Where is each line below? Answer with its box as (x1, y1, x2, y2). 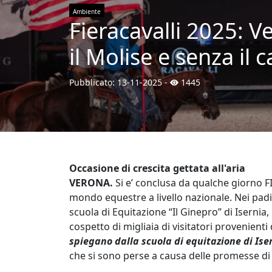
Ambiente (73, 7, 101, 16)
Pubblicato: (69, 76, 117, 88)
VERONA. (69, 176, 113, 189)
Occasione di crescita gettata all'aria (69, 161, 245, 175)
